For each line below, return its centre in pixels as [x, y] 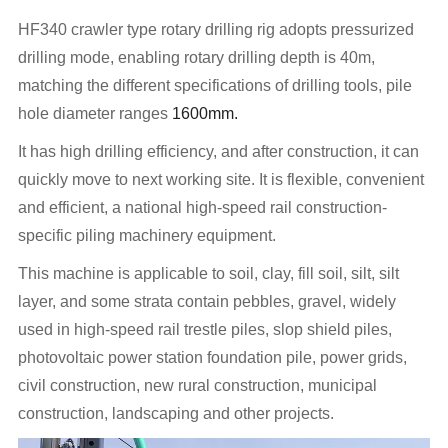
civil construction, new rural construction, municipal [198, 386]
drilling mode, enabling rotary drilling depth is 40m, [197, 58]
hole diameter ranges [95, 114]
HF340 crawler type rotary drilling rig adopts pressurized [216, 30]
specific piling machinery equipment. [147, 236]
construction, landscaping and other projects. [176, 414]
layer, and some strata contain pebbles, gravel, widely [207, 302]
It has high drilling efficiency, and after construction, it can [219, 152]
